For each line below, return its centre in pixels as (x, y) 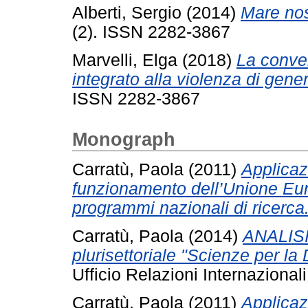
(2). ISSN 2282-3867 (151, 32)
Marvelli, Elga (125, 60)
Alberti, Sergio (127, 13)
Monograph (124, 140)
